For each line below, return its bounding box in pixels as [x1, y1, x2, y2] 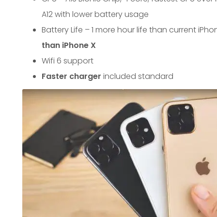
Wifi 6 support [41, 55, 93, 66]
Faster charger [41, 71, 101, 82]
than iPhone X [41, 40, 96, 51]
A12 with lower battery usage [41, 9, 149, 20]
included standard [101, 71, 173, 82]
